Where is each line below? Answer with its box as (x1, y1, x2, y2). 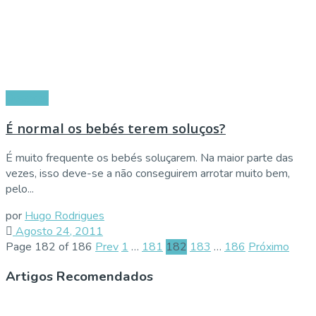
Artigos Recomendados (6, 267, 153, 286)
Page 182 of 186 (6, 238, 92, 255)
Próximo (248, 238, 289, 255)
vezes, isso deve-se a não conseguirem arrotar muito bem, (6, 165, 290, 181)
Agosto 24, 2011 (13, 223, 103, 239)
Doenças (6, 90, 49, 107)
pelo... (6, 181, 34, 197)
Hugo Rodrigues (25, 207, 104, 224)
